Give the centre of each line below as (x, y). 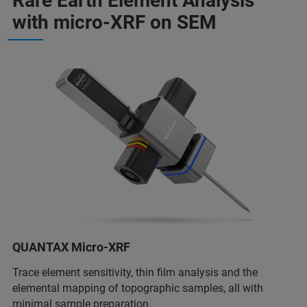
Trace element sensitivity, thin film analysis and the (135, 273)
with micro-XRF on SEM (114, 23)
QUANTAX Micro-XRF (71, 247)
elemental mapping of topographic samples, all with (138, 288)
